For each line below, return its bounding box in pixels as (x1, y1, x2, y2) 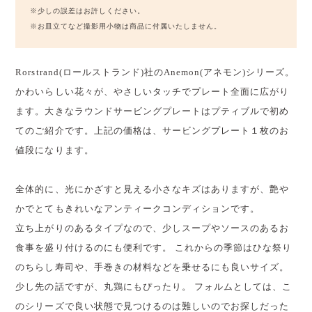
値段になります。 (15, 145, 94, 155)
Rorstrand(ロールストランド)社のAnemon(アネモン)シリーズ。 (15, 67, 295, 77)
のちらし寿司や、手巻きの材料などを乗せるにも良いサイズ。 (15, 262, 290, 272)
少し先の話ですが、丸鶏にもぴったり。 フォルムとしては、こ (15, 281, 292, 292)
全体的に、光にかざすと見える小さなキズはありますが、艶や (15, 184, 290, 194)
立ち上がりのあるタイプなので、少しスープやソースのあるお (15, 223, 290, 233)
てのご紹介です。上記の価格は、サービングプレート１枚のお (15, 125, 290, 136)
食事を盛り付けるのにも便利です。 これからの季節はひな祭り (15, 242, 292, 253)
